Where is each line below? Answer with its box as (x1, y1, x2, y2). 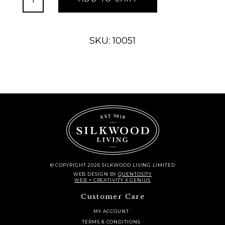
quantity (22, 16, 47, 24)
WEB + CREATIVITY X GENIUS (74, 177, 151, 183)
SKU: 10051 (89, 35, 136, 46)
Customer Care (81, 192, 145, 201)
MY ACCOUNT (93, 208, 129, 214)
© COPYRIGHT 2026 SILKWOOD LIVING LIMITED (50, 162, 175, 168)
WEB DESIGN (73, 171, 108, 177)
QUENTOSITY (118, 171, 152, 177)
